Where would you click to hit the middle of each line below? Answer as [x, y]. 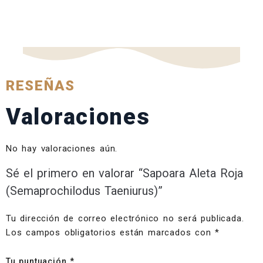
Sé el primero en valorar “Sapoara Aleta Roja [124, 173]
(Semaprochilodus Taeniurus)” [84, 191]
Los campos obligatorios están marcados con [111, 233]
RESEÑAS [41, 86]
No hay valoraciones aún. [62, 149]
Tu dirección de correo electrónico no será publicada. [125, 219]
